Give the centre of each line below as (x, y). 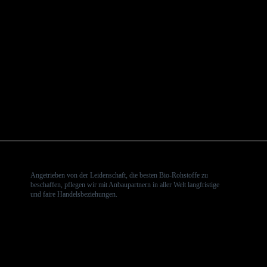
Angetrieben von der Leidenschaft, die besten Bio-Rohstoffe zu (119, 175)
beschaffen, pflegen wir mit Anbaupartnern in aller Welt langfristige (125, 184)
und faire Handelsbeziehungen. (74, 194)
